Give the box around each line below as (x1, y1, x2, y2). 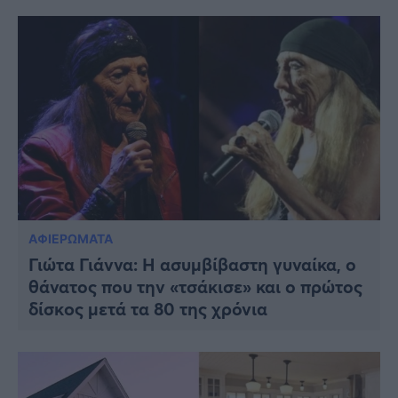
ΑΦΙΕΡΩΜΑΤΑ (28, 230, 113, 246)
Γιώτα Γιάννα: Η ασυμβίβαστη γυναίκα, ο (28, 251, 356, 276)
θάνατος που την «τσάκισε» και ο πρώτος (28, 274, 362, 298)
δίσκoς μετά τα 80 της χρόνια (28, 296, 267, 321)
